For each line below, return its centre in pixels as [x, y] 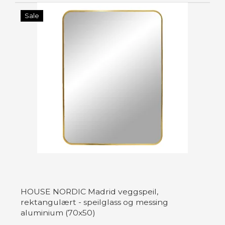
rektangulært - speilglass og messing [94, 202]
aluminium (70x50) [58, 213]
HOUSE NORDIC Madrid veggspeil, [89, 192]
